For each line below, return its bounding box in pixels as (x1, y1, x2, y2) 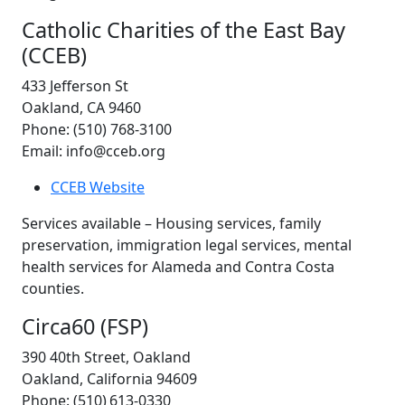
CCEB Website (51, 176, 145, 197)
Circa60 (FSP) (22, 311, 148, 341)
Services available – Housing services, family (22, 212, 321, 233)
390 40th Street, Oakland (22, 346, 191, 367)
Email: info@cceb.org (22, 140, 165, 161)
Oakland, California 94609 (22, 368, 197, 389)
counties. (22, 278, 84, 298)
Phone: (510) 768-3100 (22, 118, 172, 139)
